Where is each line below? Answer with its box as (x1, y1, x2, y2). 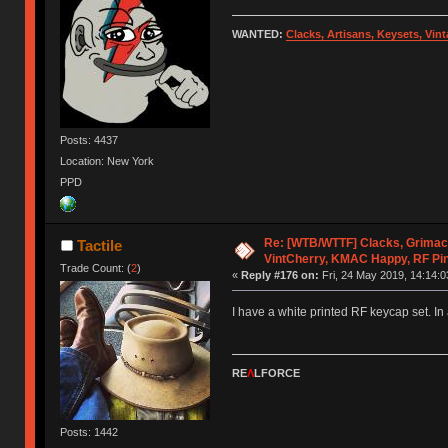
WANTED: (231, 27, 286, 40)
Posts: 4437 (60, 133, 119, 146)
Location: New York (60, 154, 155, 167)
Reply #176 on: (240, 268, 319, 281)
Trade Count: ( (60, 261, 132, 274)
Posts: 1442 (60, 425, 119, 438)
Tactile (76, 236, 122, 254)
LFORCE (253, 366, 300, 379)
